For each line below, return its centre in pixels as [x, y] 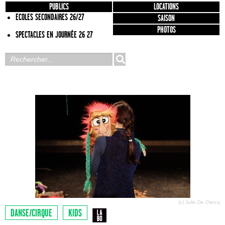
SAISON [166, 18]
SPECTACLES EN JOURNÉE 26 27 [54, 35]
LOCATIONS [166, 7]
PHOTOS [166, 30]
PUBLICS [59, 7]
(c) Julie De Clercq [199, 202]
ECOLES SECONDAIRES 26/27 [50, 17]
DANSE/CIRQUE [31, 213]
